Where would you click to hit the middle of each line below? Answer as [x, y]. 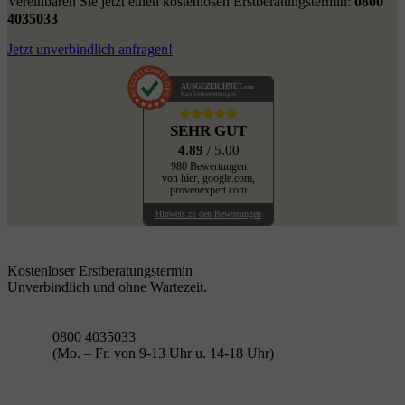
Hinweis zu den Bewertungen [208, 213]
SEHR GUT [208, 131]
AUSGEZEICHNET [212, 87]
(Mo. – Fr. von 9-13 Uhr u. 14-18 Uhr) [163, 353]
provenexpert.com [208, 191]
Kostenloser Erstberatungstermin [100, 270]
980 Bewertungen [208, 167]
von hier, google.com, [208, 179]
